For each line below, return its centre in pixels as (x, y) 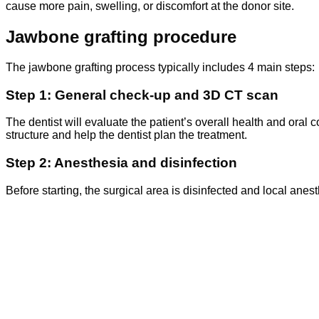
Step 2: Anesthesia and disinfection (121, 163)
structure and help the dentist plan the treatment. (126, 135)
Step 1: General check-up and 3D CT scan (142, 95)
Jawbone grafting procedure (121, 37)
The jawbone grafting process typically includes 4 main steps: (160, 68)
